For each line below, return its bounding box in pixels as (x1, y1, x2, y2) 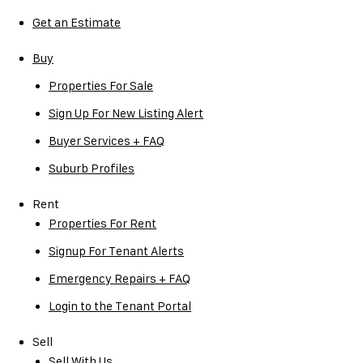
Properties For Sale (49, 79, 153, 92)
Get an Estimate (32, 15, 121, 29)
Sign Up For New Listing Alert (49, 106, 203, 120)
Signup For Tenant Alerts (49, 244, 184, 258)
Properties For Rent (49, 216, 156, 230)
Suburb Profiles (49, 161, 135, 175)
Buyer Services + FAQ (49, 134, 164, 147)
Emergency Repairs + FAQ (49, 271, 190, 285)
